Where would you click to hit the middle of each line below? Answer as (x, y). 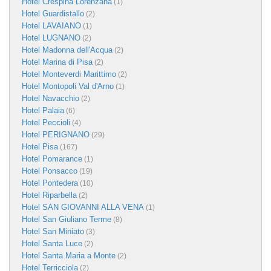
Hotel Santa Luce (52, 243)
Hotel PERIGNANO (56, 134)
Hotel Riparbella (49, 195)
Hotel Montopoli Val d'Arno (68, 86)
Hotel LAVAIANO (51, 25)
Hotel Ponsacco (50, 171)
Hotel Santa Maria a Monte (69, 255)
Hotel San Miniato (53, 231)
